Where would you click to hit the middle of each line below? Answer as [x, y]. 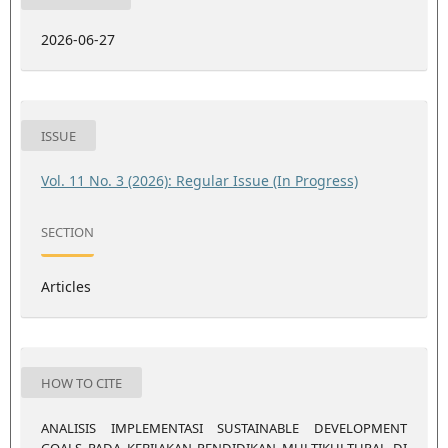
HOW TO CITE [81, 382]
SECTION [67, 232]
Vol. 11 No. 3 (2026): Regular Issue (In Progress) [199, 180]
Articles [65, 286]
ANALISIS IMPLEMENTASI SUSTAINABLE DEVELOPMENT [224, 427]
